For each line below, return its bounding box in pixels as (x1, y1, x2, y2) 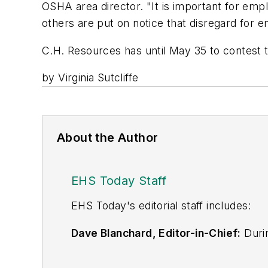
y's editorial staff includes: (120, 199, 251, 212)
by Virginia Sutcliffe (42, 71, 139, 84)
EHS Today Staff (71, 173, 166, 188)
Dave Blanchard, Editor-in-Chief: (71, 226, 241, 239)
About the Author (57, 130, 159, 145)
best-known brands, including (71, 243, 224, 256)
